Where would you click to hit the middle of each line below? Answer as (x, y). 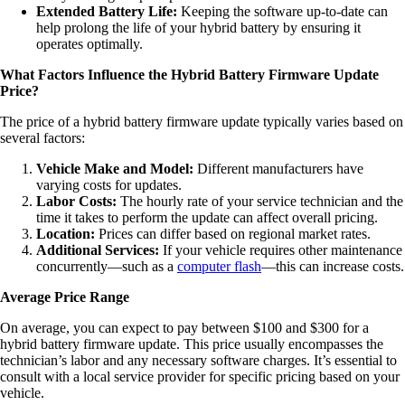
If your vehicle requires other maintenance (281, 250)
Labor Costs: (76, 201)
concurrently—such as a (107, 266)
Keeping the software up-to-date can (283, 11)
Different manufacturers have (278, 168)
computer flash (219, 266)
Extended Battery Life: (107, 11)
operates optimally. (89, 43)
